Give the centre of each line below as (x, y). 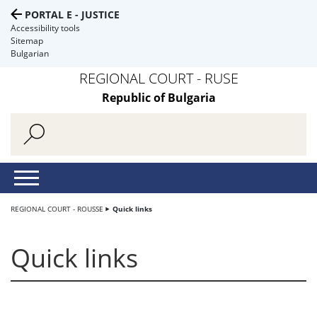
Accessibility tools (45, 28)
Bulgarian (30, 53)
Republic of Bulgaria (158, 98)
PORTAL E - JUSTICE (72, 15)
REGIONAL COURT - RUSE (158, 78)
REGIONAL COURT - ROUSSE (57, 209)
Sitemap (27, 41)
